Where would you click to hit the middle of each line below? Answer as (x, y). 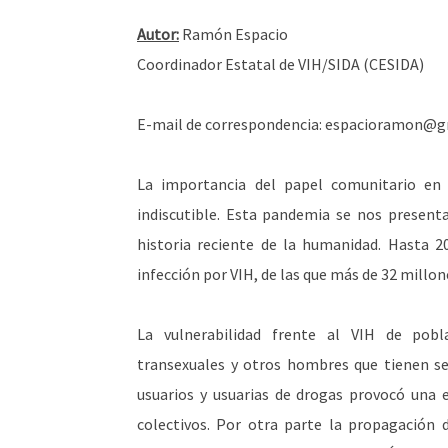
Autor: (158, 34)
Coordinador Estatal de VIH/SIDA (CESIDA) (280, 64)
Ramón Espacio (233, 34)
